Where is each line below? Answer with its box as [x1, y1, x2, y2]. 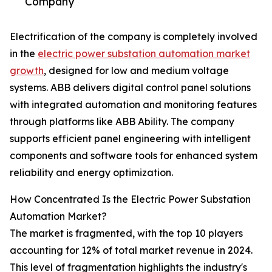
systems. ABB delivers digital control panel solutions [10, 81, 251, 94]
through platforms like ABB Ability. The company [10, 115, 234, 128]
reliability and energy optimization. [10, 166, 173, 179]
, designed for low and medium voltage [44, 64, 229, 77]
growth [10, 64, 44, 77]
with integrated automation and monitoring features [10, 98, 257, 111]
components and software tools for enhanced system [10, 149, 257, 162]
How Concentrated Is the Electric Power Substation [10, 193, 251, 206]
